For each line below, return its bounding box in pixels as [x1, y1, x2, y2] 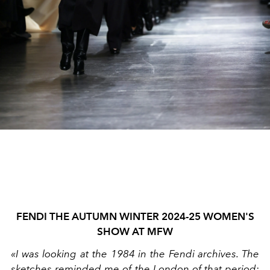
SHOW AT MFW [97, 225, 173, 237]
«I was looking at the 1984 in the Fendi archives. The [11, 247, 259, 260]
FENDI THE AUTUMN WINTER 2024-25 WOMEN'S [16, 210, 254, 222]
